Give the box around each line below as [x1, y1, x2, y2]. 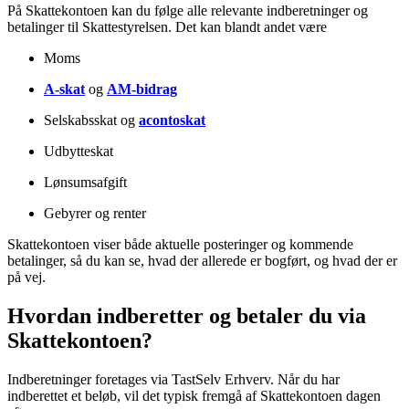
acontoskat [139, 111, 205, 128]
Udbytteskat [44, 142, 113, 159]
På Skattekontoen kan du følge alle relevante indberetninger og [7, 2, 368, 18]
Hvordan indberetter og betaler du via [7, 303, 366, 328]
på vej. [7, 268, 46, 285]
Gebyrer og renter [44, 204, 146, 221]
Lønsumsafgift [44, 173, 127, 190]
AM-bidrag [107, 80, 177, 97]
